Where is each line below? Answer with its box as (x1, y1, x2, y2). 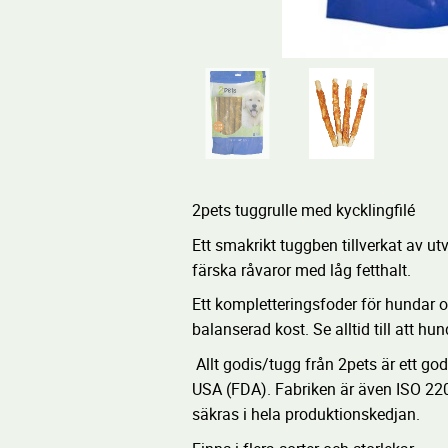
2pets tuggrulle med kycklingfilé (192, 199, 415, 222)
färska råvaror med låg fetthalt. (192, 258, 411, 281)
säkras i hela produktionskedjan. (192, 403, 420, 425)
